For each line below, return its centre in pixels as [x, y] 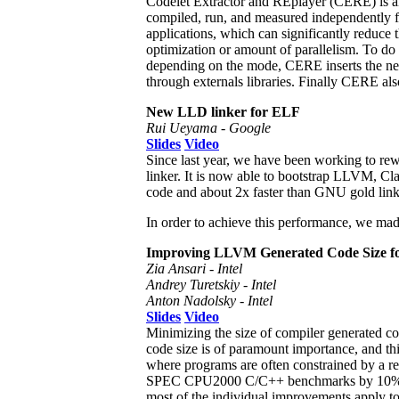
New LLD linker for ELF [223, 111]
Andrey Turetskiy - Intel [211, 284]
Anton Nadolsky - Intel [209, 300]
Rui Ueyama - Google [208, 127]
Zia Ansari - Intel [194, 268]
